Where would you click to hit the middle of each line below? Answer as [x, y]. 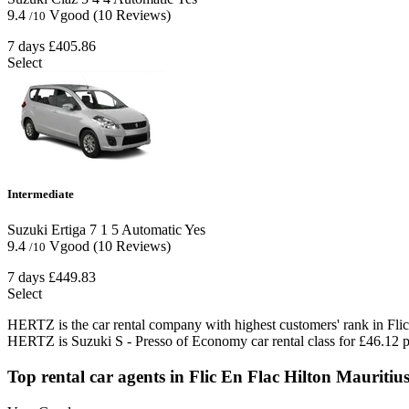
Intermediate [41, 194]
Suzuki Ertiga [47, 230]
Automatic [150, 230]
